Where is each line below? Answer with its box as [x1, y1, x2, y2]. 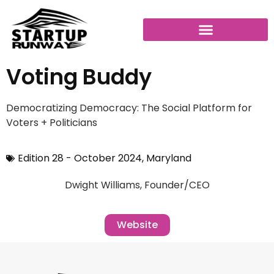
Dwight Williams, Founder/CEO [64, 178, 210, 193]
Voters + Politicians [6, 116, 97, 130]
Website [116, 217, 158, 232]
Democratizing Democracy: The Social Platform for [6, 101, 252, 116]
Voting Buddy [6, 62, 152, 92]
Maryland [146, 151, 191, 166]
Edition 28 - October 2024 [18, 151, 142, 166]
